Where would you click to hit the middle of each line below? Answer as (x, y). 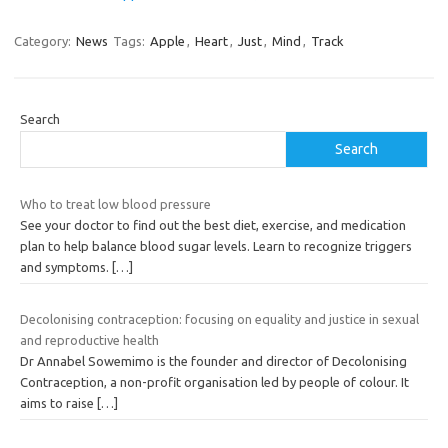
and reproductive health (89, 339)
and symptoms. (66, 267)
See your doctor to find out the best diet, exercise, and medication (213, 225)
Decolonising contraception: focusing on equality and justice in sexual (219, 318)
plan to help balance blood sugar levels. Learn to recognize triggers (216, 246)
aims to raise (58, 402)
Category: (44, 41)
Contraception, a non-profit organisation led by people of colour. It (214, 381)
